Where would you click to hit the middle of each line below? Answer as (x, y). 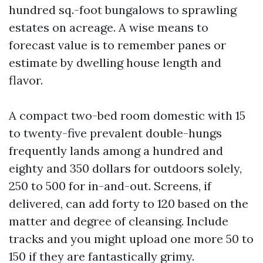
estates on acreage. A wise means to (109, 27)
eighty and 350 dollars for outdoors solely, (125, 168)
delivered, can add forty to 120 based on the (129, 203)
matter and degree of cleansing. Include (119, 221)
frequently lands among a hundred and (116, 151)
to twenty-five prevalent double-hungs (115, 133)
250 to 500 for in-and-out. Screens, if (110, 186)
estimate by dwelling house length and (115, 63)
